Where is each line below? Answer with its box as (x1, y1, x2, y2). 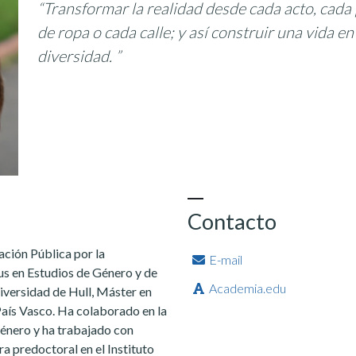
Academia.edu (207, 281, 286, 296)
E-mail (207, 252, 242, 268)
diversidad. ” (37, 45, 122, 65)
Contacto (188, 208, 277, 235)
